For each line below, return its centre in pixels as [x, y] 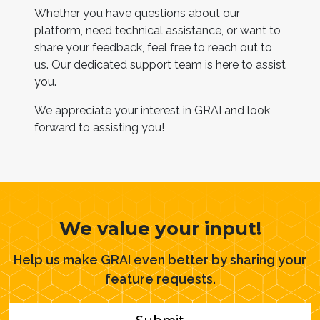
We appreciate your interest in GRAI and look [152, 110]
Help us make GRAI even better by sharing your [160, 260]
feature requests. [160, 279]
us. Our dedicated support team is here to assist [160, 65]
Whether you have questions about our [137, 13]
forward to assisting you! [99, 127]
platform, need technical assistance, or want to [157, 30]
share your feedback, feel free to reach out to [153, 47]
